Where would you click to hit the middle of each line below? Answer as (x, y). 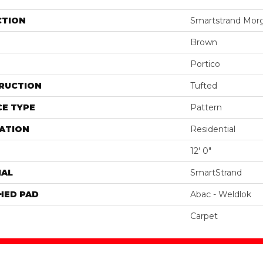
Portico (205, 64)
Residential (213, 129)
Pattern (206, 107)
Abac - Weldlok (221, 194)
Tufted (204, 85)
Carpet (204, 216)
